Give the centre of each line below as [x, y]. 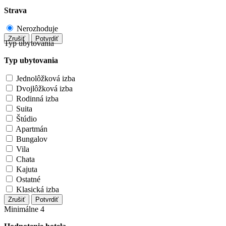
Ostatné [28, 180]
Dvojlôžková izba [44, 89]
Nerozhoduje [37, 29]
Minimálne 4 [24, 209]
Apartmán [32, 129]
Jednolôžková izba [46, 79]
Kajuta [27, 169]
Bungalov [32, 139]
